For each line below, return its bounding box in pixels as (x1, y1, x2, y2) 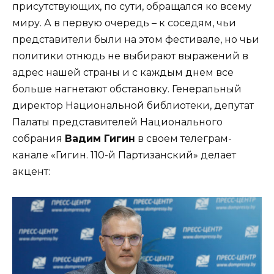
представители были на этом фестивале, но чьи (12, 34, 259, 46)
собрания (12, 133, 65, 145)
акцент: (12, 166, 50, 178)
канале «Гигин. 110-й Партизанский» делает (12, 149, 236, 161)
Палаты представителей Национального (12, 116, 223, 128)
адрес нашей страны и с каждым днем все (12, 67, 234, 79)
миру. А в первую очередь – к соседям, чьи (12, 17, 236, 29)
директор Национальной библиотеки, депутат (12, 100, 254, 112)
